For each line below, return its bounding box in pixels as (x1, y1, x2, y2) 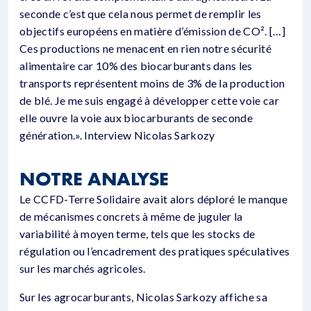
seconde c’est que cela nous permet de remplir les (19, 7, 262, 20)
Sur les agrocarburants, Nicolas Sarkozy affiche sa (19, 290, 268, 303)
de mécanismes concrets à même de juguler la (19, 210, 243, 223)
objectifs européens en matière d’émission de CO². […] (19, 24, 285, 37)
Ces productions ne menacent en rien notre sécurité (19, 42, 272, 55)
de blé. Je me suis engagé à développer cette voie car (19, 94, 279, 107)
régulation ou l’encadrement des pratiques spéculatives (19, 244, 290, 258)
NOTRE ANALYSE (19, 167, 169, 190)
